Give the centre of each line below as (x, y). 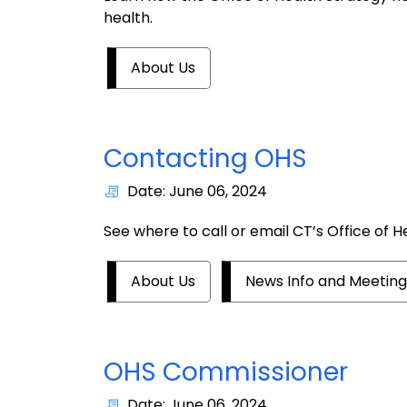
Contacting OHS (205, 159)
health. (128, 18)
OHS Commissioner (226, 372)
